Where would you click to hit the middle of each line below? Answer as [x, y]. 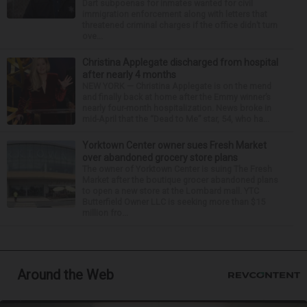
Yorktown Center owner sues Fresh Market [174, 145]
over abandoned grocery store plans [160, 157]
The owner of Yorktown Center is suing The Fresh [177, 169]
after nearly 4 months [129, 74]
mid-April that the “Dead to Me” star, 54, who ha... [176, 119]
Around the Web [65, 274]
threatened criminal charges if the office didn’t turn [180, 25]
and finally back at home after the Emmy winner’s [176, 97]
